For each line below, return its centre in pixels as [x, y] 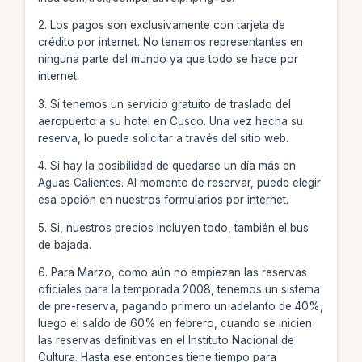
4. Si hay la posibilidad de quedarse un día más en [166, 166]
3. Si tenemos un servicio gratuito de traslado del [164, 104]
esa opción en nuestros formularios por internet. [163, 200]
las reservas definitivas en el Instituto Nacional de [166, 340]
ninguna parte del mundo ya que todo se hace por [168, 59]
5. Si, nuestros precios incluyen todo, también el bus [173, 227]
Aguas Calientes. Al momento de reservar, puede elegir [179, 183]
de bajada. [64, 244]
